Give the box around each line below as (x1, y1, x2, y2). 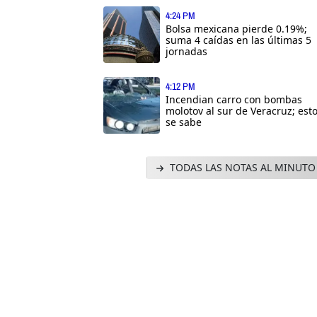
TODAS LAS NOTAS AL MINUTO (166, 160, 316, 174)
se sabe (166, 115, 202, 129)
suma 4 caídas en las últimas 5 (166, 33, 311, 47)
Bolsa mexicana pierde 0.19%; (166, 21, 307, 35)
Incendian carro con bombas (166, 92, 302, 106)
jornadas (166, 44, 207, 58)
